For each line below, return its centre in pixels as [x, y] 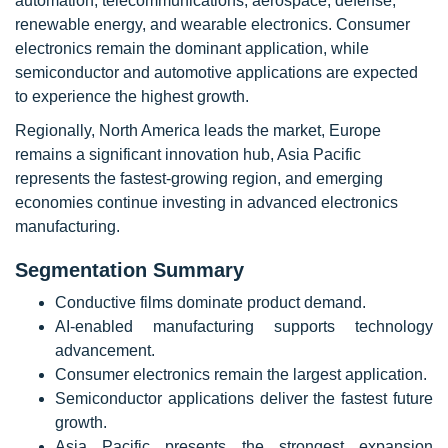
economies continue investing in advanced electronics [206, 202]
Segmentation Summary [129, 270]
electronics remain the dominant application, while [192, 48]
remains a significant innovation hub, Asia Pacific [188, 154]
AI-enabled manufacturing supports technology [244, 326]
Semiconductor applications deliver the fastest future [244, 398]
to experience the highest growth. [132, 96]
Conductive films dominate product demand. [210, 302]
